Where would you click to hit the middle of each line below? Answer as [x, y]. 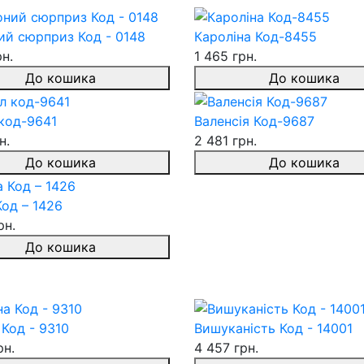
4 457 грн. [226, 348]
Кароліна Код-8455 [256, 37]
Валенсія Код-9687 [254, 121]
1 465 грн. [225, 56]
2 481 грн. [225, 140]
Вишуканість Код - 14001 [273, 329]
